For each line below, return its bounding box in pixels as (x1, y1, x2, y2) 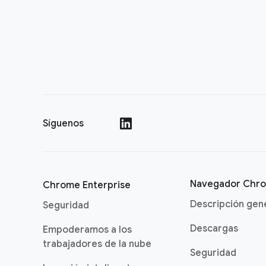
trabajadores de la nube (43, 238, 151, 250)
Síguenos (43, 118, 84, 129)
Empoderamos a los (43, 224, 132, 236)
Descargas (190, 223, 238, 235)
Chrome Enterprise (43, 179, 131, 191)
